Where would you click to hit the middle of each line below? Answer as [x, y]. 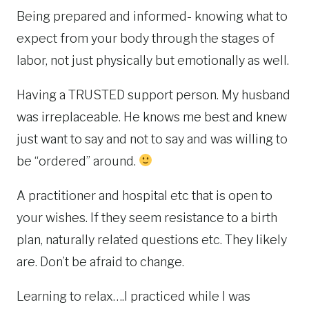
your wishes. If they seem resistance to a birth [147, 217]
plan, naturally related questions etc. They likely [152, 239]
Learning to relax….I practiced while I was [133, 296]
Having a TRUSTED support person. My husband [153, 94]
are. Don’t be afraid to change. [100, 261]
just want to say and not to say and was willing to [152, 139]
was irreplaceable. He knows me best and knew [152, 117]
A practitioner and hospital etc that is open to [144, 195]
